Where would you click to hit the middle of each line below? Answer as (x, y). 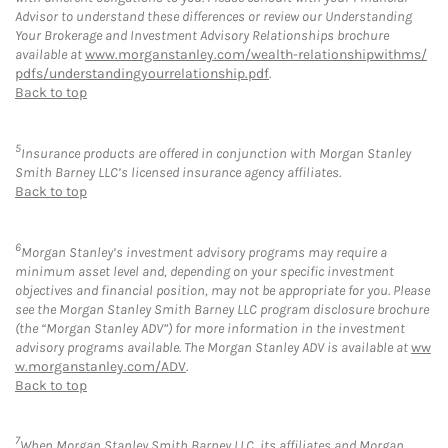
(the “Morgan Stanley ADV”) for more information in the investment (210, 328)
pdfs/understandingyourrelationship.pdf (142, 74)
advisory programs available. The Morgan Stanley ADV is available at (213, 347)
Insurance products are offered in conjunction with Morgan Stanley (216, 153)
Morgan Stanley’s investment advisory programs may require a (204, 252)
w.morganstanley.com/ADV (100, 366)
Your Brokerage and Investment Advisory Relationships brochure (202, 36)
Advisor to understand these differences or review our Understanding (213, 17)
